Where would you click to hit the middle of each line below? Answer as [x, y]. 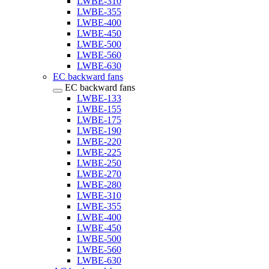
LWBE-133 [99, 98]
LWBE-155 [99, 109]
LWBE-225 [99, 152]
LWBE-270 [99, 174]
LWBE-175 [99, 120]
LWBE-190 [99, 131]
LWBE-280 [99, 185]
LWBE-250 [99, 163]
